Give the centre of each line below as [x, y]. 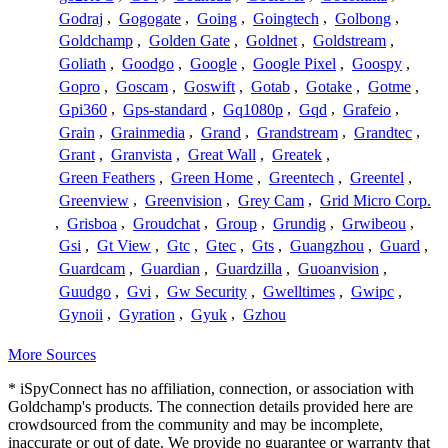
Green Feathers [107, 178]
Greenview [94, 200]
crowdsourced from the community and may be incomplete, [195, 424]
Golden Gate [189, 41]
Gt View [124, 246]
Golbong [363, 18]
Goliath [82, 64]
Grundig [299, 223]
